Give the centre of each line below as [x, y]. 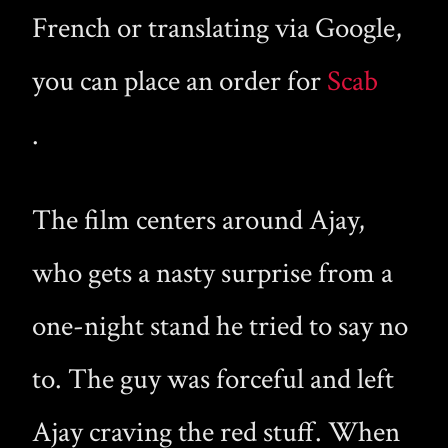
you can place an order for [179, 81]
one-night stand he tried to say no [220, 326]
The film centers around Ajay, [198, 220]
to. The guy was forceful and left [213, 379]
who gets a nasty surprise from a [212, 273]
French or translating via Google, [217, 28]
